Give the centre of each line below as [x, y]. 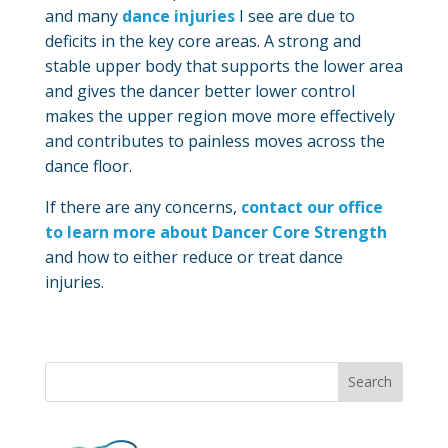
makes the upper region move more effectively [219, 115]
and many [83, 15]
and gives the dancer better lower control [199, 90]
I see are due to [294, 15]
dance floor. [88, 165]
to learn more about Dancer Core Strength [215, 231]
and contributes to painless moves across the [214, 140]
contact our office [311, 206]
